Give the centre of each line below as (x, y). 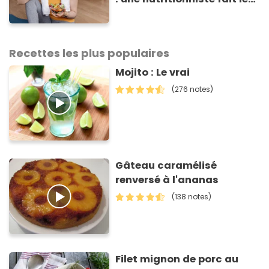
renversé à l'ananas (167, 180)
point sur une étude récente (188, 14)
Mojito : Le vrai (153, 72)
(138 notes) (192, 197)
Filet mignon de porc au (177, 259)
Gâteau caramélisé (166, 166)
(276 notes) (193, 89)
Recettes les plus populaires (89, 53)
